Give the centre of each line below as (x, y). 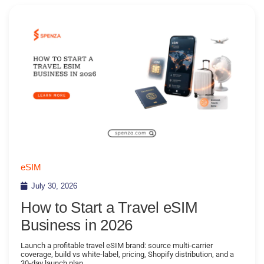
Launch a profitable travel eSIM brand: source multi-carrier (117, 245)
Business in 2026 (77, 225)
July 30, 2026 (54, 186)
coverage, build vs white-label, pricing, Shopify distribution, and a (127, 254)
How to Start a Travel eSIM (109, 207)
